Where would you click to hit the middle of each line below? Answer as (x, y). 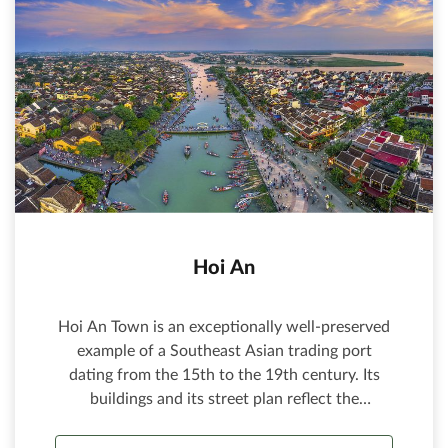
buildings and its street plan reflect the (224, 399)
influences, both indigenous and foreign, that (224, 423)
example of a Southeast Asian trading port (224, 351)
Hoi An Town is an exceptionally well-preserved (224, 327)
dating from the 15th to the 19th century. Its (224, 375)
